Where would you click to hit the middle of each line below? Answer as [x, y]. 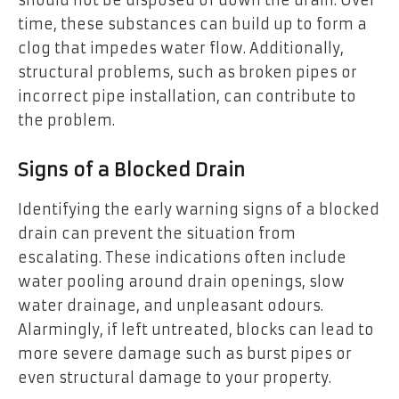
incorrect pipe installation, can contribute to [187, 96]
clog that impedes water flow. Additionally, [181, 48]
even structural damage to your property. [175, 377]
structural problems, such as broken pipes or [187, 72]
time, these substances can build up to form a [192, 24]
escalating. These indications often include [182, 257]
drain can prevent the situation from [157, 233]
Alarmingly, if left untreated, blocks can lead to [196, 329]
